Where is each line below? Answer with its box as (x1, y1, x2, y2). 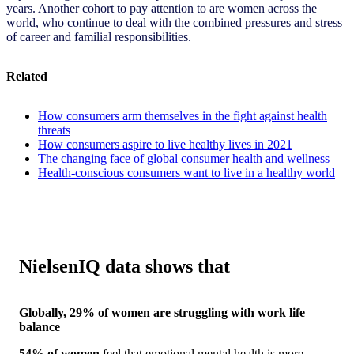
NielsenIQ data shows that (19, 256, 230, 277)
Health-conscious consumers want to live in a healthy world (38, 165, 335, 179)
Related (6, 69, 47, 83)
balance (19, 320, 60, 334)
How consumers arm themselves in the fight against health (38, 108, 327, 122)
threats (38, 122, 70, 137)
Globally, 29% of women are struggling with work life (19, 306, 305, 320)
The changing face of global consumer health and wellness (38, 151, 330, 165)
